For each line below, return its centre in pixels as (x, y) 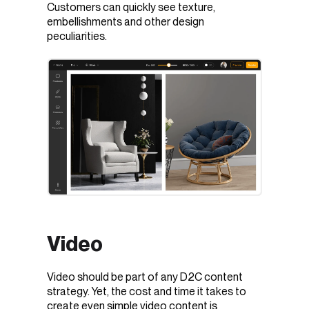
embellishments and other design (126, 22)
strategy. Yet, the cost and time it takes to (147, 291)
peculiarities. (78, 37)
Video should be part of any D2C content (145, 277)
